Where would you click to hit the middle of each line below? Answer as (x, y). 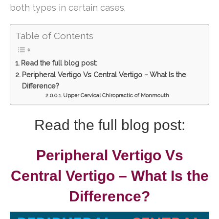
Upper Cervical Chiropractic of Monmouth (116, 95)
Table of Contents (54, 35)
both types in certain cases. (68, 7)
